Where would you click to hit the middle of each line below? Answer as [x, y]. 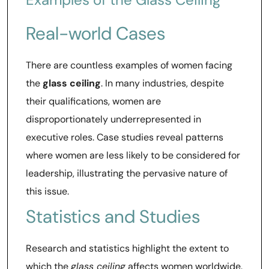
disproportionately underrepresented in [113, 119]
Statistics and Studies [113, 216]
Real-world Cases [95, 33]
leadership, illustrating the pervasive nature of [127, 173]
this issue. [47, 191]
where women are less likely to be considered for [133, 155]
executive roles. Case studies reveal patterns [125, 137]
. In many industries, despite [162, 83]
